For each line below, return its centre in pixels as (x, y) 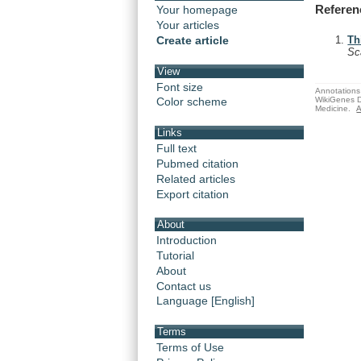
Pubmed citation (197, 163)
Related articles (196, 178)
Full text (176, 148)
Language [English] (205, 301)
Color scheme (192, 102)
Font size (180, 87)
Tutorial (175, 255)
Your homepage (197, 10)
